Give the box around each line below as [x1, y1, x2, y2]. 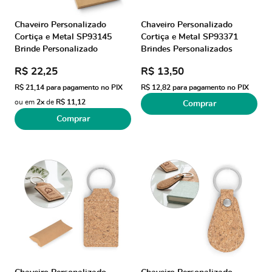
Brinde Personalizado [15, 45, 98, 53]
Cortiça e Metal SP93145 [15, 33, 112, 41]
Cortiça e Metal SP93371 [141, 33, 238, 41]
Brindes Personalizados [141, 45, 233, 53]
